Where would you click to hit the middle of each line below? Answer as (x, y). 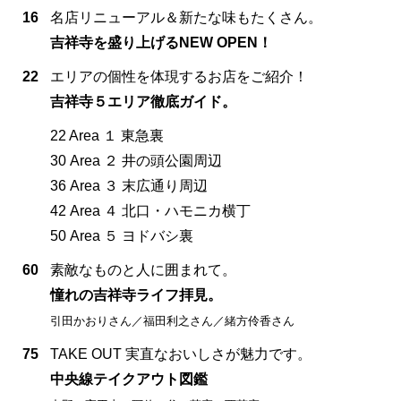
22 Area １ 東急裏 (107, 135)
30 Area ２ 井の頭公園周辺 (136, 160)
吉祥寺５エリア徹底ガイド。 (143, 101)
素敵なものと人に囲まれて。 (143, 269)
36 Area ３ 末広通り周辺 (129, 185)
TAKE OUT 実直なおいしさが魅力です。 (181, 354)
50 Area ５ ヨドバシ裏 (122, 235)
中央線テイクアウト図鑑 (129, 379)
